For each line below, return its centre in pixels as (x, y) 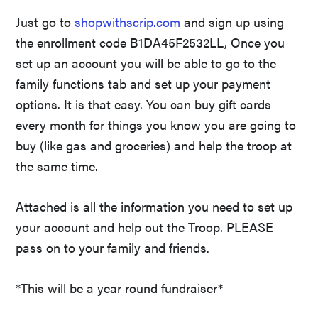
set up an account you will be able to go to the (146, 62)
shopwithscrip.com (128, 21)
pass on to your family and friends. (113, 247)
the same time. (57, 165)
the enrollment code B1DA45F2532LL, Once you (150, 42)
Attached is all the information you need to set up (154, 206)
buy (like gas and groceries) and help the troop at (154, 145)
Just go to (45, 21)
